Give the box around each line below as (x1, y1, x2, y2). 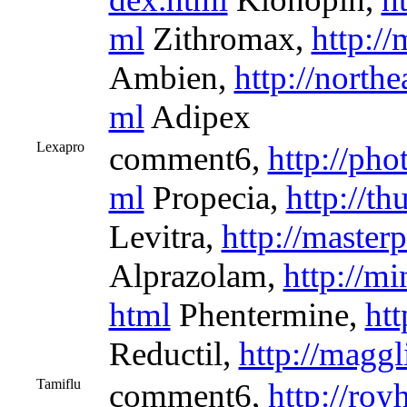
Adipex (144, 98, 251, 135)
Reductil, (108, 335, 239, 372)
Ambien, (108, 59, 234, 96)
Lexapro (35, 139, 84, 154)
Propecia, (144, 179, 286, 216)
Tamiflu (35, 376, 81, 392)
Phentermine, (170, 296, 365, 333)
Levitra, (108, 218, 222, 255)
